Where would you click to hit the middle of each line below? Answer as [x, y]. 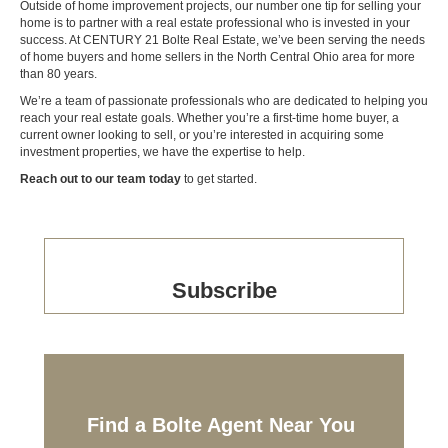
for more [392, 57]
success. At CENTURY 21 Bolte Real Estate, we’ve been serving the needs [222, 40]
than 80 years [57, 74]
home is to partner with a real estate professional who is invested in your [215, 23]
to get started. [219, 179]
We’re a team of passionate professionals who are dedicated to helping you [224, 101]
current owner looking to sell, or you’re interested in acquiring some [202, 135]
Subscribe [224, 291]
